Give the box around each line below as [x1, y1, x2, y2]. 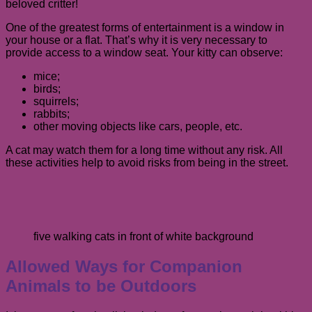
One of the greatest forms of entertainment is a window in [6, 21, 284, 33]
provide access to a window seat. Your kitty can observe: [6, 46, 283, 58]
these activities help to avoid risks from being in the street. [6, 156, 288, 169]
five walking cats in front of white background [33, 231, 253, 243]
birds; [33, 82, 61, 95]
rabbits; [33, 107, 70, 120]
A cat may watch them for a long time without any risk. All [6, 143, 283, 156]
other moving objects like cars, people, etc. [33, 120, 245, 132]
